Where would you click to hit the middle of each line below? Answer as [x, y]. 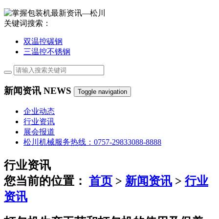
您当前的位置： [45, 181]
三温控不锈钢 [47, 52]
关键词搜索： [27, 23]
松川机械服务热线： [59, 142]
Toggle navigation [102, 91]
